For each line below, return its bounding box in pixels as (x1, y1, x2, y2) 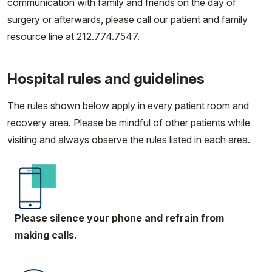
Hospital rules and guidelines (7, 70, 205, 87)
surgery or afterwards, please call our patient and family (7, 13, 248, 25)
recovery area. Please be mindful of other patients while (7, 117, 250, 129)
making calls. (15, 229, 77, 241)
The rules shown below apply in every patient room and (7, 100, 249, 112)
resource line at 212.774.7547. (7, 30, 140, 42)
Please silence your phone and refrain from (15, 212, 224, 224)
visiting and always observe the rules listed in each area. (7, 134, 250, 146)
